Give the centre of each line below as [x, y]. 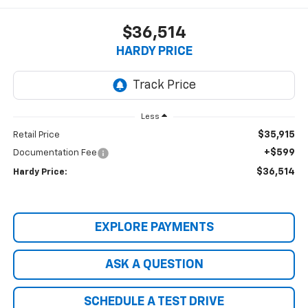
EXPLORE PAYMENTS [154, 228]
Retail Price [36, 135]
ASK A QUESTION [154, 265]
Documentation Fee [55, 153]
